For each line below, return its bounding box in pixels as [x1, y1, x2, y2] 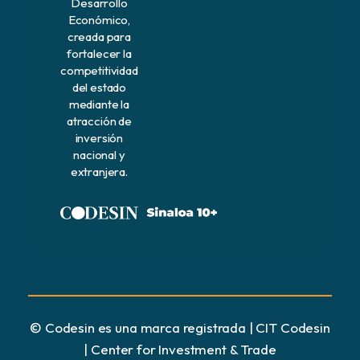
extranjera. [70, 163, 128, 179]
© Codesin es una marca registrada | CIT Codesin [30, 318, 330, 336]
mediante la [68, 96, 129, 112]
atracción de [66, 112, 132, 129]
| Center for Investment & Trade [84, 340, 276, 358]
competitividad [60, 62, 138, 78]
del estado [72, 79, 127, 95]
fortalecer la [66, 45, 132, 61]
